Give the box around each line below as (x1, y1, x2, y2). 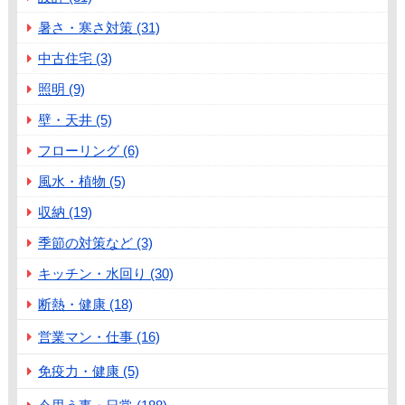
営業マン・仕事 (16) (38, 329, 160, 345)
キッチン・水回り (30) (38, 266, 174, 282)
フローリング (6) (38, 143, 139, 159)
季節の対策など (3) (38, 235, 153, 251)
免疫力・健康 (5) (38, 363, 139, 380)
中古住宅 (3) (38, 51, 112, 67)
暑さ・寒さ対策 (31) (38, 20, 160, 36)
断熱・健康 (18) (38, 297, 133, 313)
